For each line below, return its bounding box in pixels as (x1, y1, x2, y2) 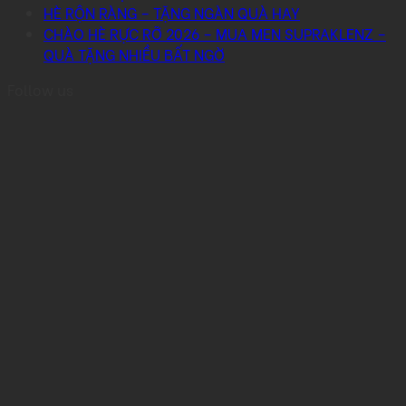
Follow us (7, 79, 73, 101)
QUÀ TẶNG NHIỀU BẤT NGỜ (43, 43, 225, 65)
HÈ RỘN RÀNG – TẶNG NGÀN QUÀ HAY (43, 2, 300, 24)
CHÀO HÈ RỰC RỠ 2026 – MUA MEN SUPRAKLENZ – (43, 23, 386, 44)
